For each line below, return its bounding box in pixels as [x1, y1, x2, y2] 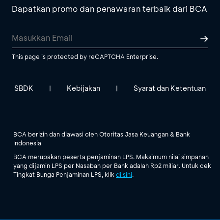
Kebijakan [67, 83, 100, 93]
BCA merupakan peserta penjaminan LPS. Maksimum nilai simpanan [13, 152, 209, 161]
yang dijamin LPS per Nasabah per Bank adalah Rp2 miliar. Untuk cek [13, 161, 211, 169]
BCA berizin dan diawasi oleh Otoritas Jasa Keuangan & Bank [13, 130, 190, 138]
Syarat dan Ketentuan [134, 83, 206, 93]
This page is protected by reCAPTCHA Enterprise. [12, 52, 158, 60]
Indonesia [13, 138, 41, 147]
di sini [116, 170, 132, 178]
